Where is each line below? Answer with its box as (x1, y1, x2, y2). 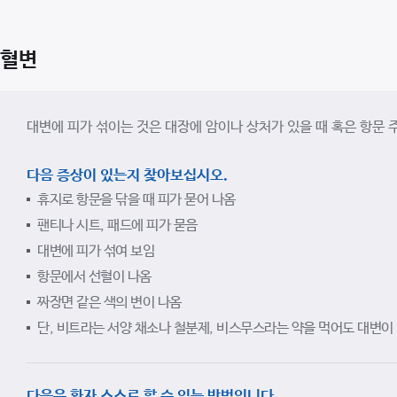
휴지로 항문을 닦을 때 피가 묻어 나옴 (37, 191, 236, 208)
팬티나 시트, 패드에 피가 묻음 (37, 217, 198, 234)
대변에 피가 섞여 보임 (37, 243, 154, 260)
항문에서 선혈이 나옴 (37, 269, 152, 285)
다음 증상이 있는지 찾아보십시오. (27, 167, 228, 184)
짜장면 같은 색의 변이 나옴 (37, 294, 182, 311)
